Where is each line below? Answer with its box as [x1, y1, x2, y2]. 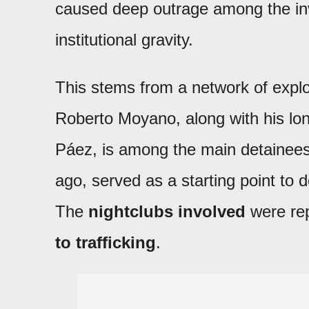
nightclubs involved [88, 202, 246, 221]
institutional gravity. [55, 30, 193, 49]
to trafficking [55, 233, 156, 252]
